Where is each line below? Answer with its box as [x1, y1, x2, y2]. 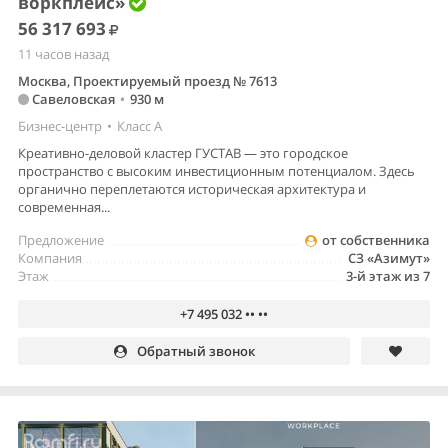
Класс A [117, 116, 162, 135]
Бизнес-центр [18, 116, 102, 135]
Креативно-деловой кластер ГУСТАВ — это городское [18, 143, 348, 162]
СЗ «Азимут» [348, 248, 430, 267]
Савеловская [29, 89, 115, 108]
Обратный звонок [136, 341, 255, 360]
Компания [18, 248, 82, 267]
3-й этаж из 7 [346, 266, 430, 285]
